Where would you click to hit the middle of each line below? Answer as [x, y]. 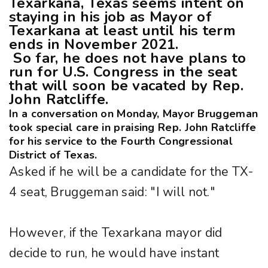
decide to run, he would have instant [114, 253]
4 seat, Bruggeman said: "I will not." [112, 192]
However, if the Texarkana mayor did [116, 233]
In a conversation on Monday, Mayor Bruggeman [134, 114]
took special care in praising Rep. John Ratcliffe [133, 128]
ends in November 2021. [94, 45]
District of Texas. [53, 155]
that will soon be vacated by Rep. [126, 86]
